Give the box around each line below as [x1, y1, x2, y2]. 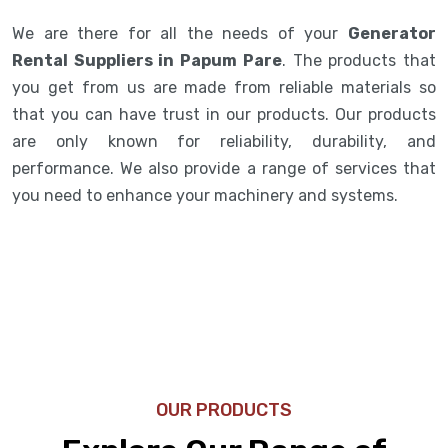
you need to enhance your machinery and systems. [12, 185, 402, 205]
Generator [348, 23, 436, 43]
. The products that [281, 50, 437, 70]
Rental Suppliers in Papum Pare [12, 50, 282, 70]
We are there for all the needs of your [12, 23, 348, 43]
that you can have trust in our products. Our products [12, 104, 436, 124]
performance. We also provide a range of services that [12, 158, 436, 178]
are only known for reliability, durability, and [12, 131, 436, 151]
